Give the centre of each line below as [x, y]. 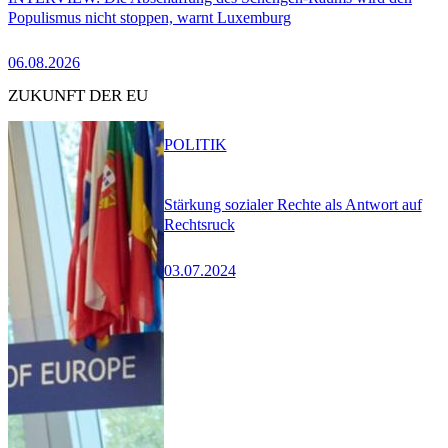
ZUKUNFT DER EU [78, 96]
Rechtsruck [199, 225]
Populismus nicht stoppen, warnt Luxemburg [149, 17]
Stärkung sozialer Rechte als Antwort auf [292, 205]
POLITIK [195, 144]
